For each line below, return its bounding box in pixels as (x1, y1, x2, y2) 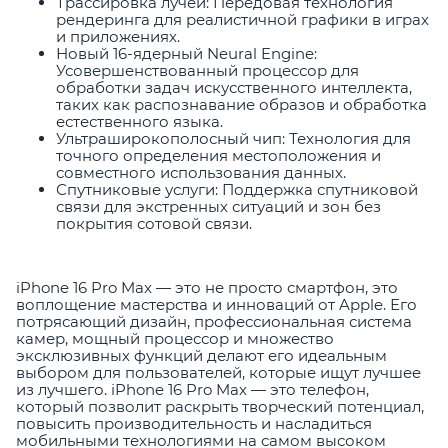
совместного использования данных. (56, 163, 346, 183)
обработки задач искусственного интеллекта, (56, 78, 412, 98)
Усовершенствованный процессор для (56, 61, 359, 81)
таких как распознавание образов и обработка (56, 95, 427, 115)
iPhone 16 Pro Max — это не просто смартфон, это (16, 278, 398, 298)
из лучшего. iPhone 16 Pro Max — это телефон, (16, 380, 369, 400)
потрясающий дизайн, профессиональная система (16, 312, 412, 332)
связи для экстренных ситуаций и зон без (56, 197, 381, 217)
